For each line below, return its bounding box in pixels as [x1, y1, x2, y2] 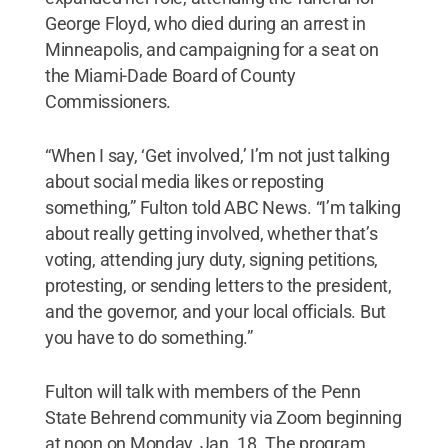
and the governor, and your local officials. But [44, 300, 387, 322]
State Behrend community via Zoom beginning [44, 406, 402, 428]
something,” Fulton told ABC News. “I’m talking [44, 196, 401, 218]
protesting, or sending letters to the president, [44, 274, 392, 296]
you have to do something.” [44, 326, 253, 348]
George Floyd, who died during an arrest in [44, 12, 366, 34]
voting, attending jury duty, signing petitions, [44, 248, 379, 270]
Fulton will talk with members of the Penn [44, 380, 361, 402]
